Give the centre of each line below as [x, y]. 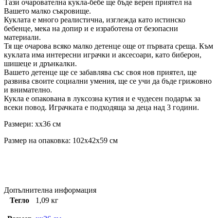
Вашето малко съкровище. [47, 11]
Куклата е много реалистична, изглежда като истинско [95, 19]
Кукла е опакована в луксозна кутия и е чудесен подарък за [102, 98]
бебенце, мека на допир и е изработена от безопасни [91, 28]
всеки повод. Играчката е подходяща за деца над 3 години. [101, 107]
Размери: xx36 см [32, 124]
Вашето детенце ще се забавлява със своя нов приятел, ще [100, 72]
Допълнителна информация [50, 190]
